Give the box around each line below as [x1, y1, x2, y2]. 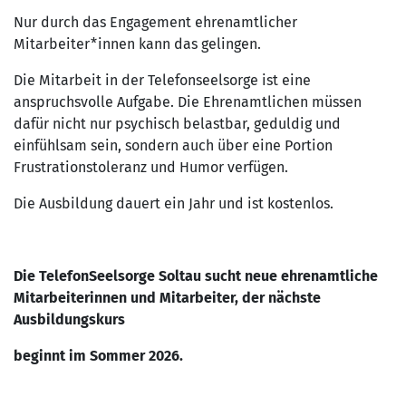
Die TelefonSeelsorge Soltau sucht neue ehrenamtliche [14, 266, 378, 285]
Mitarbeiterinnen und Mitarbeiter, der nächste [14, 288, 321, 306]
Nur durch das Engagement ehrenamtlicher [14, 13, 297, 31]
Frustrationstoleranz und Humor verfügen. [14, 158, 288, 176]
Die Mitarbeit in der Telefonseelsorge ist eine [14, 71, 311, 89]
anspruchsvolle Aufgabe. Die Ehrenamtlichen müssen [14, 92, 362, 111]
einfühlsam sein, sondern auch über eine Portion [14, 136, 333, 154]
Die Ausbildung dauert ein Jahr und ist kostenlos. [14, 194, 333, 212]
